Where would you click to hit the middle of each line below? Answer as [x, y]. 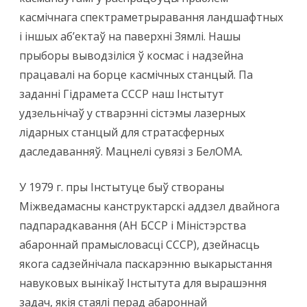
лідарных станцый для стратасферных [122, 133]
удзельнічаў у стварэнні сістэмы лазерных [132, 113]
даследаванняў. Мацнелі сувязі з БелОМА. [131, 152]
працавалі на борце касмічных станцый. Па [136, 75]
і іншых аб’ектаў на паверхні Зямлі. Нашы [130, 37]
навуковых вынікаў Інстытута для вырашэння [143, 283]
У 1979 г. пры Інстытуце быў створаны [122, 187]
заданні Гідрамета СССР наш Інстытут [122, 94]
